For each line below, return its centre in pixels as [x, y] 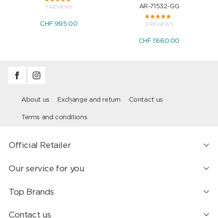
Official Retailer [40, 145]
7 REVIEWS [59, 7]
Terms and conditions [54, 117]
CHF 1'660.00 [159, 41]
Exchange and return [89, 100]
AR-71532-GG [159, 6]
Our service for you [46, 168]
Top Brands [31, 192]
